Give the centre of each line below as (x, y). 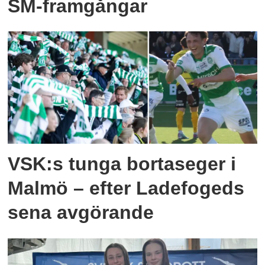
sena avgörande (81, 213)
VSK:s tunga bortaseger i (122, 164)
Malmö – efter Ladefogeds (126, 188)
